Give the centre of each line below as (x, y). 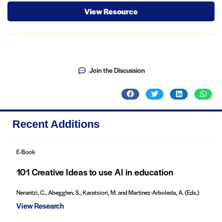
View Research (40, 206)
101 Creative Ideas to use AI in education (95, 171)
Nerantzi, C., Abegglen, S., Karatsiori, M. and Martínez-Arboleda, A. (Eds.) (108, 193)
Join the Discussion (117, 70)
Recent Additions (56, 124)
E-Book (26, 152)
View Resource (111, 11)
